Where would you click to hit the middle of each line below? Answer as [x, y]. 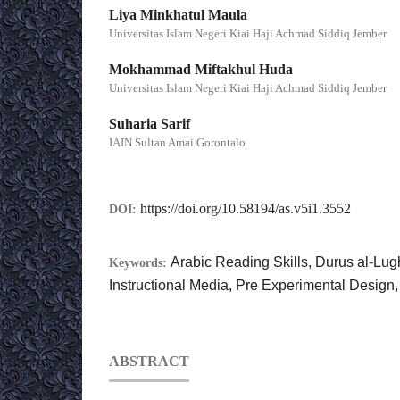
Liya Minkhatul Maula [178, 15]
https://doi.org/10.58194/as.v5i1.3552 [246, 209]
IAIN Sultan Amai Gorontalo [177, 143]
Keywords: [140, 263]
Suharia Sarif [150, 124]
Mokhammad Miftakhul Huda [201, 70]
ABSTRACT [149, 362]
